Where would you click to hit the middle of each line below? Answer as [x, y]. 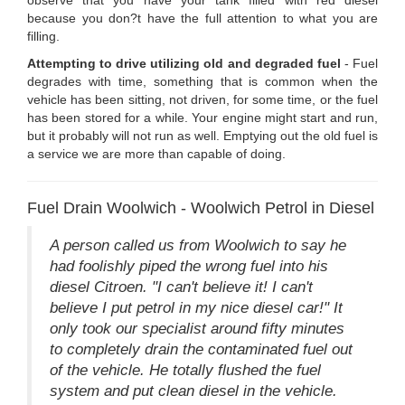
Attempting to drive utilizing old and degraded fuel [184, 63]
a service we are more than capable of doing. [156, 153]
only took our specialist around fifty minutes [197, 328]
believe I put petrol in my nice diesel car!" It [196, 307]
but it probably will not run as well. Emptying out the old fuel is [202, 135]
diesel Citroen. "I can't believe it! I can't [181, 287]
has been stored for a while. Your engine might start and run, [202, 117]
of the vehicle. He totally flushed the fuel [185, 370]
